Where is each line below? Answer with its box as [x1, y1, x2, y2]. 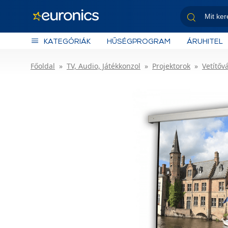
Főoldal [31, 61, 55, 71]
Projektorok [152, 61, 190, 71]
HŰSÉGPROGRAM [107, 36, 170, 45]
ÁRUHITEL [187, 36, 223, 45]
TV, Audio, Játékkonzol [67, 61, 140, 71]
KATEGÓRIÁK [44, 36, 91, 45]
